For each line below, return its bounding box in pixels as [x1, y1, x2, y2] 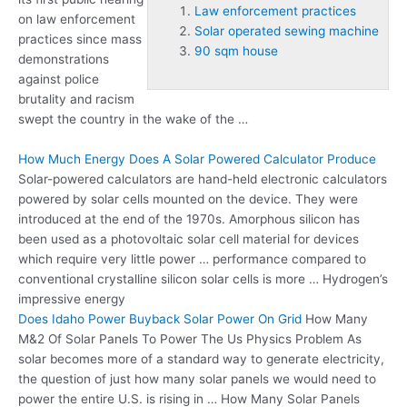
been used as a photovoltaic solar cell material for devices [18, 232, 359, 247]
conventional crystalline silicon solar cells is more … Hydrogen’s [18, 272, 388, 287]
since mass [73, 32, 142, 47]
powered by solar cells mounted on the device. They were [18, 192, 358, 207]
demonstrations [18, 52, 109, 67]
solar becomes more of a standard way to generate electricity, [18, 352, 384, 367]
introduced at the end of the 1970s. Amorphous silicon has [18, 212, 360, 227]
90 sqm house [194, 44, 278, 59]
